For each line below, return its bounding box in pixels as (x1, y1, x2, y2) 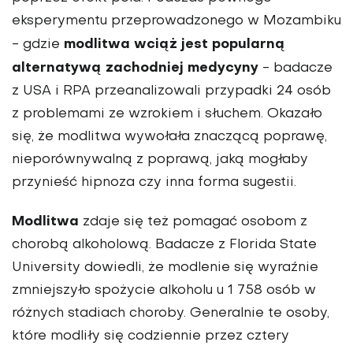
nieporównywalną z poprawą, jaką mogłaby (12, 153, 308, 166)
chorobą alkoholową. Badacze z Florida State (12, 238, 317, 251)
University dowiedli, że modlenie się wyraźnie (12, 261, 318, 274)
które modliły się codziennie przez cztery (12, 329, 289, 343)
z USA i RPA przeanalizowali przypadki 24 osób (12, 84, 331, 98)
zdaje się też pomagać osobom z (79, 215, 307, 229)
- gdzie (12, 38, 64, 51)
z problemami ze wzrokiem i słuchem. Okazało (12, 107, 322, 121)
